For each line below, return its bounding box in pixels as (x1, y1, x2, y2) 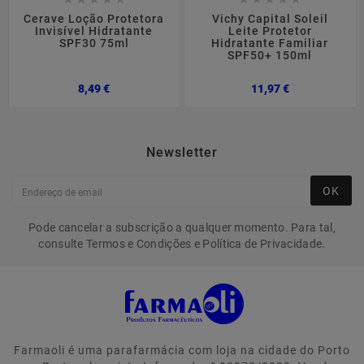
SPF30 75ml (58, 37, 129, 50)
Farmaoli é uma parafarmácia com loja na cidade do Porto (14, 343, 350, 357)
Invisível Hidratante (35, 24, 154, 38)
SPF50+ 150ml (227, 49, 313, 63)
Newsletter (146, 144, 218, 160)
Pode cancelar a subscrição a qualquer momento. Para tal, (28, 220, 336, 234)
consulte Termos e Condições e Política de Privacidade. (38, 236, 326, 250)
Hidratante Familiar (211, 37, 329, 50)
